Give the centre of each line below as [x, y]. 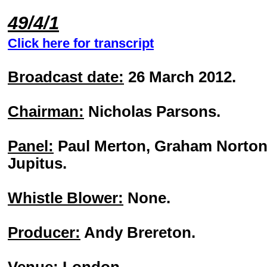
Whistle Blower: [66, 198]
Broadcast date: [66, 77]
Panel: [31, 146]
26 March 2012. [180, 77]
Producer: [44, 232]
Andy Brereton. [138, 232]
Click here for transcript [81, 43]
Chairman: [46, 111]
